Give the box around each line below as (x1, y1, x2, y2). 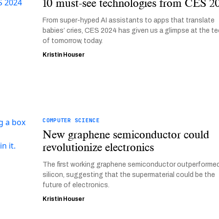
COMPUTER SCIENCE (43, 117, 100, 124)
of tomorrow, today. (43, 37, 103, 44)
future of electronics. (43, 181, 110, 189)
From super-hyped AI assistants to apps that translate (43, 17, 215, 24)
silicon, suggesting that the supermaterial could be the (43, 171, 216, 178)
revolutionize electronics (43, 140, 154, 154)
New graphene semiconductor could (43, 128, 210, 141)
